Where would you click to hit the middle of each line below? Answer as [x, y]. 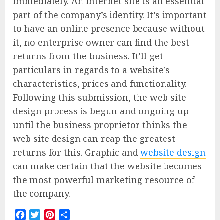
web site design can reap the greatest [94, 138]
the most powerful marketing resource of [104, 180]
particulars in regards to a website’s [91, 70]
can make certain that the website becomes [107, 166]
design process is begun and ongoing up [101, 111]
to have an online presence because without [109, 28]
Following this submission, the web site [99, 97]
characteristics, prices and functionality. [100, 83]
